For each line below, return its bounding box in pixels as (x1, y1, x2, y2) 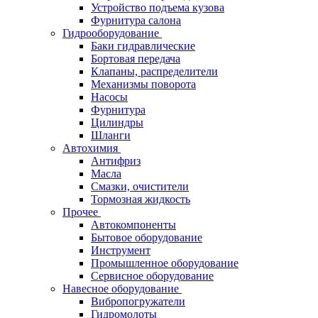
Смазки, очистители (91, 180, 189, 192)
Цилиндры (91, 116, 143, 128)
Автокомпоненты (91, 219, 176, 231)
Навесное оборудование (62, 283, 182, 295)
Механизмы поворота (91, 78, 196, 90)
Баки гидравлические (91, 40, 195, 52)
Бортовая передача (91, 53, 180, 65)
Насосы (91, 91, 128, 103)
